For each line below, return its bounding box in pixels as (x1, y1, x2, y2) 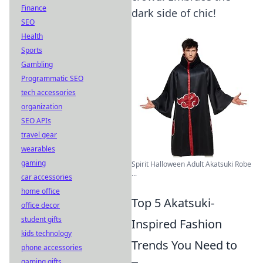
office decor (21, 200, 60, 210)
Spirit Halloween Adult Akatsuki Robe (131, 159, 251, 169)
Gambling (21, 59, 53, 69)
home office (21, 186, 60, 196)
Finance (21, 3, 46, 13)
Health (21, 31, 43, 41)
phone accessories (21, 242, 82, 252)
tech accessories (21, 87, 76, 97)
